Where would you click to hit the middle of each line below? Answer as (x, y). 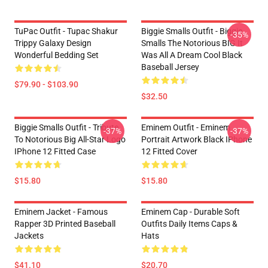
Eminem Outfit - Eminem (186, 127)
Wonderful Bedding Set (57, 55)
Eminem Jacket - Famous (61, 212)
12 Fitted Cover (169, 151)
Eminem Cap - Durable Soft (191, 212)
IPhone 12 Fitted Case (55, 151)
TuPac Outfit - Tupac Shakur (66, 31)
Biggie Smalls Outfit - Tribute (66, 127)
